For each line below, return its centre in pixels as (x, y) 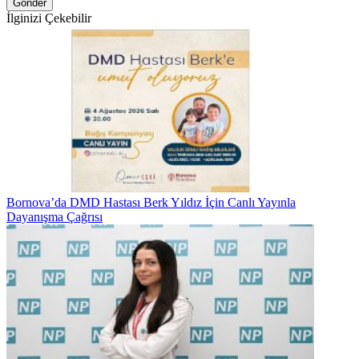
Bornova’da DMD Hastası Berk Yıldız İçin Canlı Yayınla (151, 203)
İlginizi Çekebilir (49, 18)
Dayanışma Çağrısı (54, 217)
